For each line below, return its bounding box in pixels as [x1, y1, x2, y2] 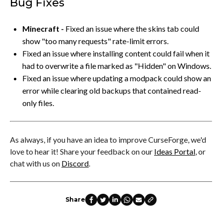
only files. [22, 98, 54, 108]
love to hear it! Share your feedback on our [10, 146, 154, 156]
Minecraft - [22, 23, 64, 33]
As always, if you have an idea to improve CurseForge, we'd [10, 134, 206, 144]
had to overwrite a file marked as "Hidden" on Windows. [22, 60, 211, 70]
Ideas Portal [154, 146, 195, 156]
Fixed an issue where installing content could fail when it [22, 48, 210, 58]
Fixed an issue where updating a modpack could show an [22, 73, 211, 83]
